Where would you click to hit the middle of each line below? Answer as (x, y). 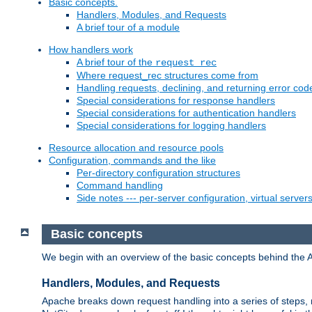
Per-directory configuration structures (158, 173)
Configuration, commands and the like (132, 161)
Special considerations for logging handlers (171, 126)
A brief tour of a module (128, 28)
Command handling (120, 186)
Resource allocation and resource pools (136, 148)
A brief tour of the (116, 62)
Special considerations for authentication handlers (186, 113)
